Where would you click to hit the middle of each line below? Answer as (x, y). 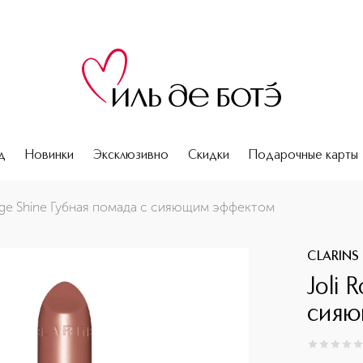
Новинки (49, 156)
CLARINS (333, 257)
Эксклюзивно (131, 156)
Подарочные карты (303, 156)
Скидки (209, 156)
